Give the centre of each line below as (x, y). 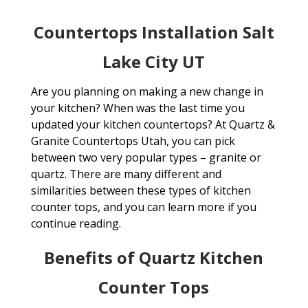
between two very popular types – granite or (146, 158)
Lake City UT (154, 62)
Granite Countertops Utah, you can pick (133, 141)
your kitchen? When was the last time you (137, 108)
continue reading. (76, 224)
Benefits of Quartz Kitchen (154, 258)
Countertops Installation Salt (154, 32)
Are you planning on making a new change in (147, 92)
